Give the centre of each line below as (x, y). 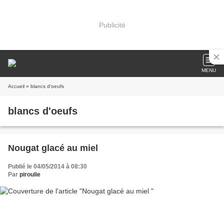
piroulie (30, 174)
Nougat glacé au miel (53, 148)
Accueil (16, 86)
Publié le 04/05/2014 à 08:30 (47, 166)
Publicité (112, 25)
